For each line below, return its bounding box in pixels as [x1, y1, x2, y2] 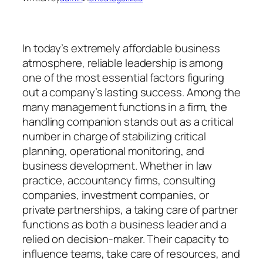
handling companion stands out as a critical [22, 113, 234, 129]
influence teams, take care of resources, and [22, 245, 240, 261]
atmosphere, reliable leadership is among [22, 55, 223, 70]
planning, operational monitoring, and [22, 143, 205, 159]
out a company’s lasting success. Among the [22, 84, 241, 100]
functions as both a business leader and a [22, 216, 227, 232]
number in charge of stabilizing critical [22, 128, 206, 144]
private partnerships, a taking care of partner [22, 201, 238, 217]
